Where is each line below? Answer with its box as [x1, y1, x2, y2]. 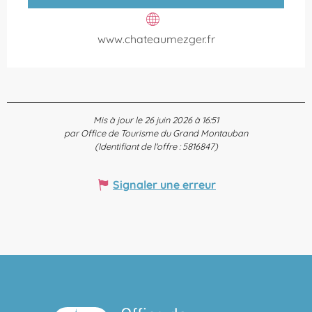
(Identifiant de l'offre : [94, 140, 182, 152]
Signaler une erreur [113, 177, 216, 192]
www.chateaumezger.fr [97, 31, 215, 46]
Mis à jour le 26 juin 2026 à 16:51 [93, 114, 219, 125]
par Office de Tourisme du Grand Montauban [64, 127, 248, 139]
